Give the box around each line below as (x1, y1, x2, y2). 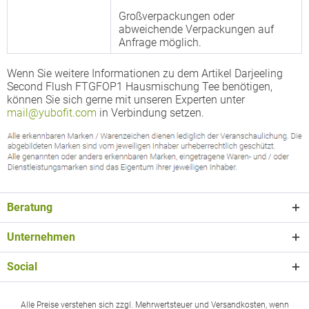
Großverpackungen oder (119, 10, 235, 23)
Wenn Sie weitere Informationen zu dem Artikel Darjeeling (7, 67, 283, 80)
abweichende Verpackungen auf (119, 23, 274, 36)
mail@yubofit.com (7, 106, 97, 119)
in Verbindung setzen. (97, 106, 204, 119)
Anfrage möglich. (119, 36, 201, 49)
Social (7, 259, 37, 273)
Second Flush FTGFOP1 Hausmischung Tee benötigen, (7, 80, 272, 93)
